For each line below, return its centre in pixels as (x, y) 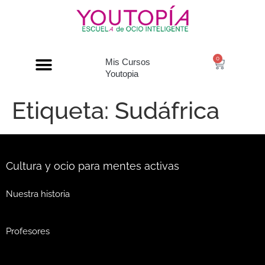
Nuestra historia (38, 194)
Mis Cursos (127, 62)
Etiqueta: (63, 111)
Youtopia (122, 74)
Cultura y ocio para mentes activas (93, 166)
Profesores (28, 232)
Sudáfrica (167, 111)
